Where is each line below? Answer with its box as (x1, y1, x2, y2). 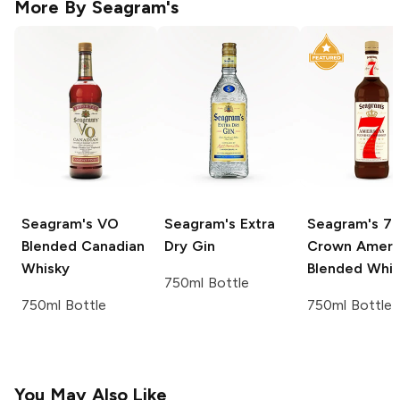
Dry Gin (164, 237, 215, 255)
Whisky (21, 260, 70, 278)
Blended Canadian (21, 237, 145, 255)
